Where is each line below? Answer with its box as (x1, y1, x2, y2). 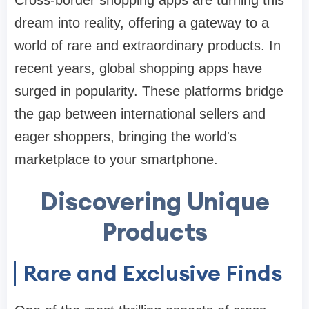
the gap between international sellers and (14, 106, 266, 122)
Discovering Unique (39, 186, 270, 218)
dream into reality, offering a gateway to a (14, 15, 269, 31)
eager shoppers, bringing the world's (14, 129, 237, 145)
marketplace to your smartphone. (14, 152, 218, 168)
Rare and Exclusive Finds (23, 259, 282, 288)
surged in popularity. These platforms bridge (14, 83, 283, 99)
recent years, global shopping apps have (14, 61, 262, 77)
